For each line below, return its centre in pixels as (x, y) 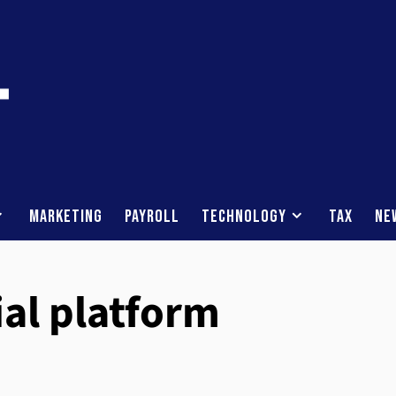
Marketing (66, 217)
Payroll (152, 217)
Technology (244, 217)
